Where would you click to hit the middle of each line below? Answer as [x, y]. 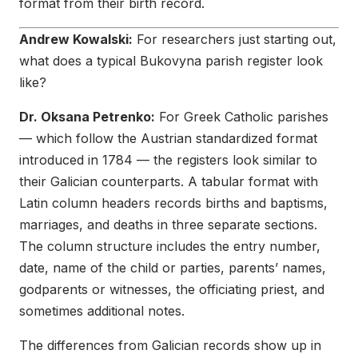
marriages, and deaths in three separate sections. [168, 224]
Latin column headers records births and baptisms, [173, 203]
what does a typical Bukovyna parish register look [171, 60]
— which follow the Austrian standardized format [168, 138]
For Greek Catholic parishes [242, 116]
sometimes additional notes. [102, 310]
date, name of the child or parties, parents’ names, [173, 267]
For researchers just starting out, [235, 39]
